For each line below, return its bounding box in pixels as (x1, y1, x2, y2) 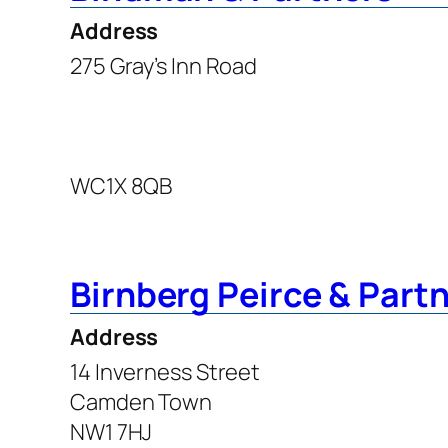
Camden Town (70, 386, 212, 417)
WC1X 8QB (70, 170, 173, 201)
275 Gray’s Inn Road (70, 50, 258, 81)
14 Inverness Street (70, 356, 261, 387)
